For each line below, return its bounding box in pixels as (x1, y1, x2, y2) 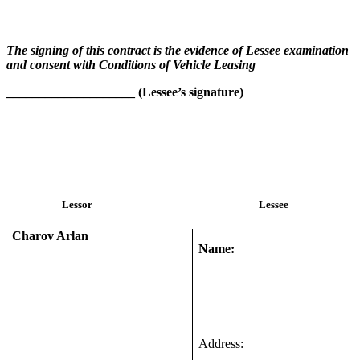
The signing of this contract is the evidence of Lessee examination (6, 43, 349, 57)
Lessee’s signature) (142, 84, 243, 99)
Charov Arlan (12, 228, 89, 243)
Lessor (62, 198, 92, 211)
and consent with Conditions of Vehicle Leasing (6, 57, 256, 72)
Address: (198, 336, 251, 350)
